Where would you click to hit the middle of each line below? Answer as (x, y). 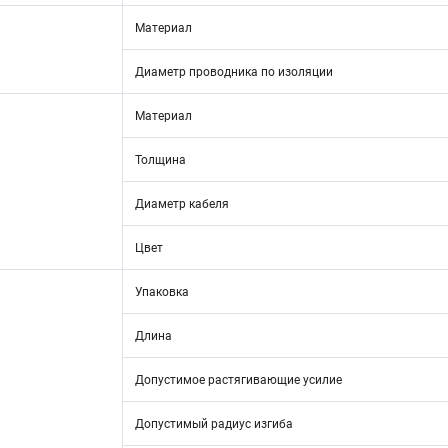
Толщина (160, 160)
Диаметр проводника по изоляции (234, 72)
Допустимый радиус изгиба (214, 424)
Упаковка (162, 292)
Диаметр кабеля (182, 204)
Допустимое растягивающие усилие (238, 380)
